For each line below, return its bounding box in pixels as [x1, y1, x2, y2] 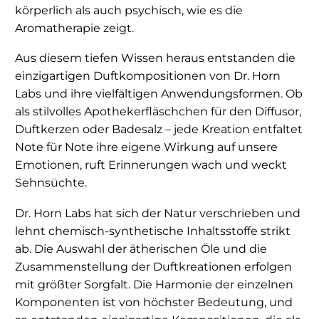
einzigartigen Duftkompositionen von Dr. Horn [15, 69, 281, 83]
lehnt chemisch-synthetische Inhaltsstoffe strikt [15, 224, 291, 239]
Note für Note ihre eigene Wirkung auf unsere [15, 140, 278, 155]
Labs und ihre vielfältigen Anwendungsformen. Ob [15, 87, 303, 101]
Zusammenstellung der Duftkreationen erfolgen [15, 260, 292, 274]
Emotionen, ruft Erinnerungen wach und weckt [15, 158, 287, 172]
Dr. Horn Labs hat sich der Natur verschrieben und [15, 206, 300, 221]
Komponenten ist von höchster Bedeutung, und [15, 296, 293, 310]
